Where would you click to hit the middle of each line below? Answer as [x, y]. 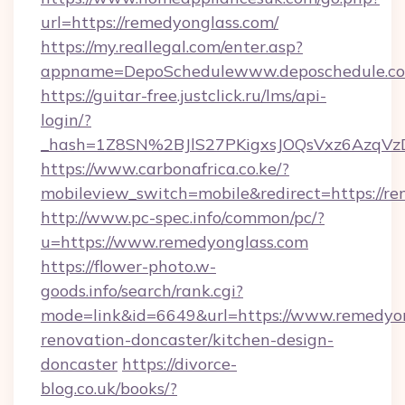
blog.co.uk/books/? [109, 388]
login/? [66, 120]
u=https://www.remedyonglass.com [174, 242]
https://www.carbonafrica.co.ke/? [165, 169]
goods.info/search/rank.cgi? [142, 291]
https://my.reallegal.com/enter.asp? [172, 47]
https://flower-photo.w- [128, 266]
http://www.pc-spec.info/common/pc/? [183, 217]
